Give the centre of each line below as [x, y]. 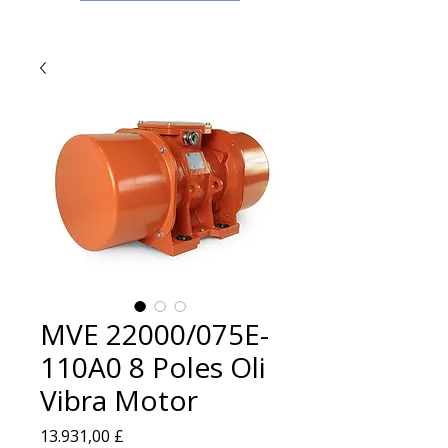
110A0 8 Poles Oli [153, 367]
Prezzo [149, 435]
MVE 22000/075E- [154, 334]
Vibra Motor [119, 400]
